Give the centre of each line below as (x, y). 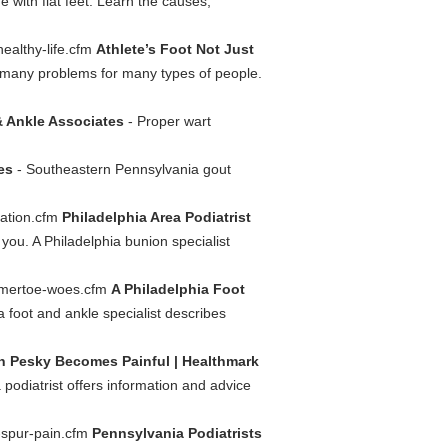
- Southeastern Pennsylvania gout (122, 169)
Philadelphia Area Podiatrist (156, 217)
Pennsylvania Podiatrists (177, 433)
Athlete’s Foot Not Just (175, 49)
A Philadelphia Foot (178, 289)
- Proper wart (167, 121)
